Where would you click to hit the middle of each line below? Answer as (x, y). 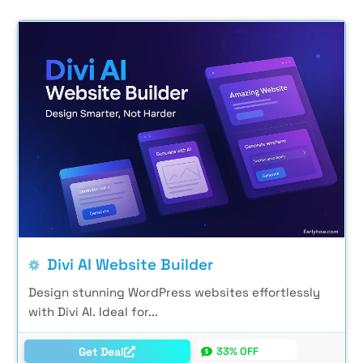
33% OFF (238, 352)
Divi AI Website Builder (130, 265)
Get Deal (102, 352)
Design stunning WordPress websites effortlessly (174, 293)
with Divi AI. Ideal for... (93, 312)
